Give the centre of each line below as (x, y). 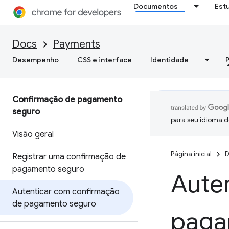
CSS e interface (105, 60)
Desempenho (36, 60)
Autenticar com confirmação (66, 192)
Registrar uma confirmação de (69, 157)
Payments (77, 44)
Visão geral (33, 134)
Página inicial (191, 154)
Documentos (156, 6)
